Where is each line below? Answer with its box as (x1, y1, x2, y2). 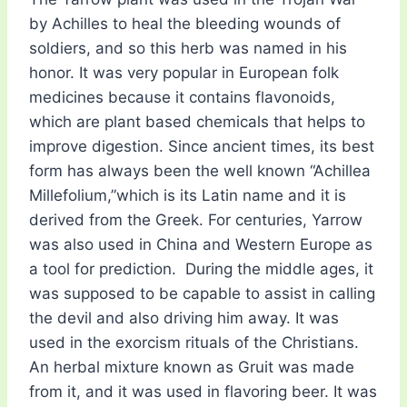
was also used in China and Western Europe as (29, 235, 372, 254)
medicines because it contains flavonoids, (29, 88, 335, 107)
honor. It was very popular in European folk (29, 64, 339, 83)
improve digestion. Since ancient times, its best (29, 137, 374, 156)
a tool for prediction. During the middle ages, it (29, 260, 373, 279)
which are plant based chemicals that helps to (29, 113, 365, 132)
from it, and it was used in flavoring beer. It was (29, 382, 377, 402)
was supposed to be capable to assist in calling (29, 284, 375, 303)
